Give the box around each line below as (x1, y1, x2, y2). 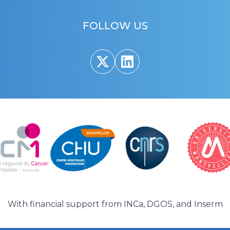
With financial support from (7, 199, 124, 209)
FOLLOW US (82, 20, 148, 32)
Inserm (194, 199, 223, 209)
